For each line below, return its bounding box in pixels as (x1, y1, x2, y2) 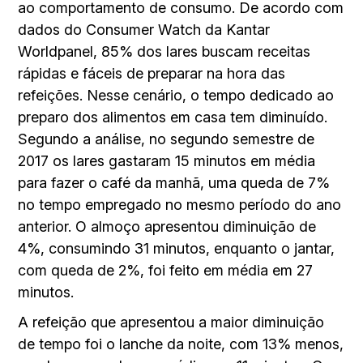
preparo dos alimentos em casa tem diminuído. (18, 108, 328, 126)
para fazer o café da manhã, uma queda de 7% (18, 173, 331, 191)
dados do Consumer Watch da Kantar (18, 20, 271, 38)
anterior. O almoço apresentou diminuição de (18, 217, 317, 235)
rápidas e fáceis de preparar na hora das (18, 64, 286, 82)
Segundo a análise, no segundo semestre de (18, 130, 315, 147)
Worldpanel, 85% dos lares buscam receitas (18, 42, 311, 60)
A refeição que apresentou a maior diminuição (18, 313, 325, 331)
